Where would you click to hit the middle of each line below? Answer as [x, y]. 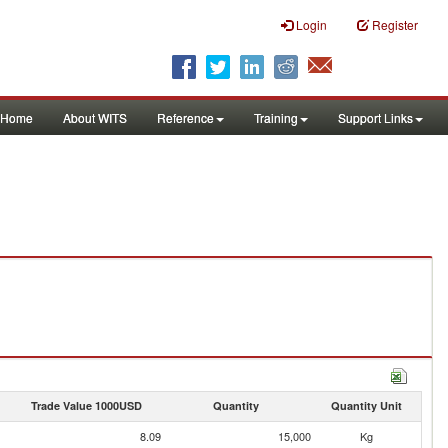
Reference [185, 117]
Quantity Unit [366, 405]
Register [395, 24]
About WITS [95, 117]
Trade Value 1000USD [86, 405]
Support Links [375, 117]
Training [276, 117]
